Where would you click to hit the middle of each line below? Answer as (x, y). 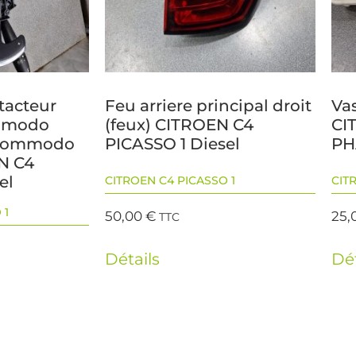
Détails (132, 259)
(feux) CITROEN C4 (179, 125)
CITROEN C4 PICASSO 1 (170, 181)
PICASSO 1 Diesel (172, 144)
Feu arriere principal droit (208, 106)
